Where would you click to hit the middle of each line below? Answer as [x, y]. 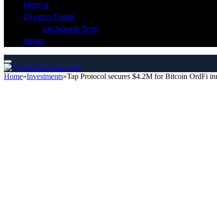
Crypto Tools [49, 17]
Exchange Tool [70, 29]
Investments [45, 77]
